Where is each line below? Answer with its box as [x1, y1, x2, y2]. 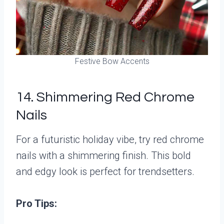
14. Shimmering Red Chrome [16, 89, 194, 104]
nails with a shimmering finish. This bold [16, 149, 191, 161]
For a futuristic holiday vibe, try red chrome [16, 133, 204, 145]
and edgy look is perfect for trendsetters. [16, 165, 194, 177]
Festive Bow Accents [74, 56, 149, 66]
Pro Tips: [16, 197, 57, 209]
